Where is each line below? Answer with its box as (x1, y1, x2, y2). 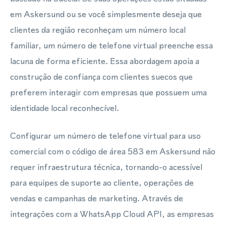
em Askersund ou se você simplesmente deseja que (10, 8, 202, 20)
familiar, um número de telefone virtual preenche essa (10, 39, 213, 51)
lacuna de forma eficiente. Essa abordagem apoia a (10, 55, 199, 67)
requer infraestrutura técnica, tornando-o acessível (10, 161, 202, 173)
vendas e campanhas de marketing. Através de (10, 192, 183, 204)
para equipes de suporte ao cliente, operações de (10, 177, 194, 189)
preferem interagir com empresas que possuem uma (10, 86, 207, 98)
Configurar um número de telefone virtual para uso (10, 130, 201, 142)
